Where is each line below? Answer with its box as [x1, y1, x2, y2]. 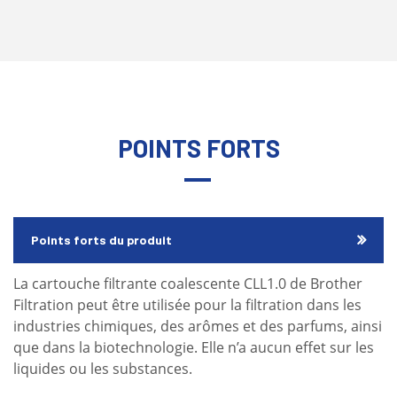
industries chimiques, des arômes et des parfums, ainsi [13, 315, 382, 336]
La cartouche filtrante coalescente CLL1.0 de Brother [13, 273, 362, 293]
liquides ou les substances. [13, 358, 192, 378]
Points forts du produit [31, 231, 172, 247]
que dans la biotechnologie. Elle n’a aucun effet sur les [13, 337, 374, 357]
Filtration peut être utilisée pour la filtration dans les [13, 294, 362, 315]
